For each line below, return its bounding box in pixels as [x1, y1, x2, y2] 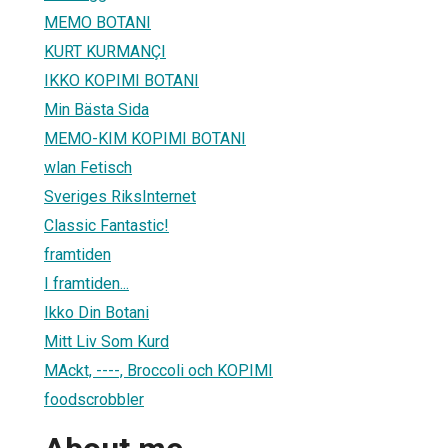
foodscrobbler [44, 389, 144, 409]
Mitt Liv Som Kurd [44, 331, 169, 351]
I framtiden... [44, 273, 129, 293]
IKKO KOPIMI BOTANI [44, 70, 199, 90]
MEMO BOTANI [44, 12, 151, 32]
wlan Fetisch [44, 157, 132, 177]
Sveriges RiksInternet [44, 186, 196, 206]
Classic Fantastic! [44, 215, 169, 235]
